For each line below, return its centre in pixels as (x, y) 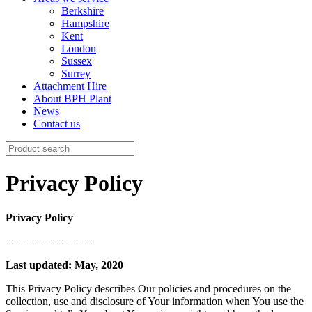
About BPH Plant (72, 99)
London (79, 48)
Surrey (76, 73)
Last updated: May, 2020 (64, 265)
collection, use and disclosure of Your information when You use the (155, 301)
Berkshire (83, 11)
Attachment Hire (70, 86)
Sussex (77, 61)
